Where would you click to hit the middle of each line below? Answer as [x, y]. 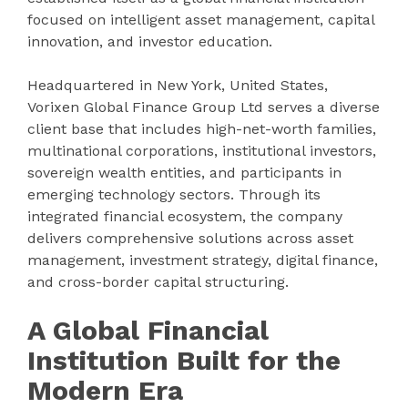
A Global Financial [148, 330]
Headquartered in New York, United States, [178, 85]
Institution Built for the [184, 360]
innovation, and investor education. [150, 41]
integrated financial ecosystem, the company [185, 216]
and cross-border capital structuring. [158, 281]
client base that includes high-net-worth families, [202, 128]
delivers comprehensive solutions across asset [190, 238]
